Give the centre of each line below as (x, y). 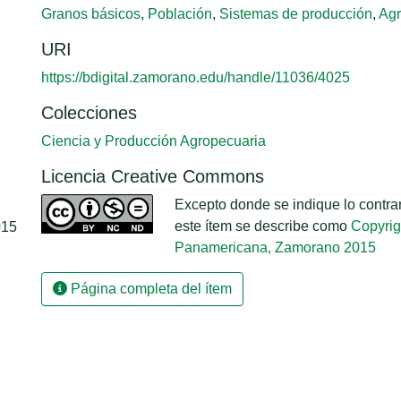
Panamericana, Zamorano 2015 (275, 247)
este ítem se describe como (263, 226)
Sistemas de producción (296, 14)
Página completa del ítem (149, 289)
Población (180, 14)
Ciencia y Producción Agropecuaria (154, 141)
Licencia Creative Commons (153, 176)
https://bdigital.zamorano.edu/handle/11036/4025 (196, 77)
